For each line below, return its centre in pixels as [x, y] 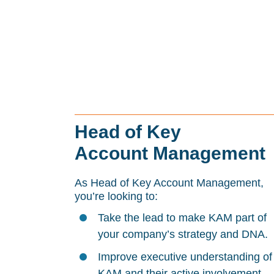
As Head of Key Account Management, [169, 183]
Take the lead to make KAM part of [182, 218]
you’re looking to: [116, 196]
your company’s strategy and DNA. [183, 234]
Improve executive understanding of [185, 257]
